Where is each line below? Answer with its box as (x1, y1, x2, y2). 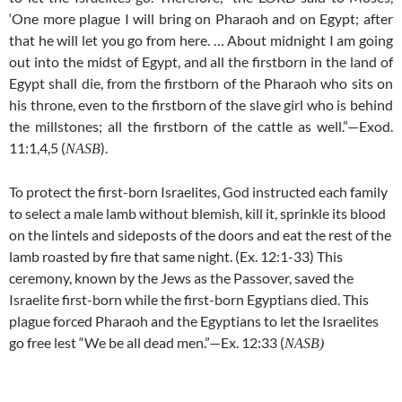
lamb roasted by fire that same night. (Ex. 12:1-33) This (9, 247, 343, 265)
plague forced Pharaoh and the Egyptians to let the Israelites (9, 311, 379, 329)
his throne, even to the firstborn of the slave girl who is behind (9, 95, 393, 113)
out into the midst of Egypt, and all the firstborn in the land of (9, 52, 393, 70)
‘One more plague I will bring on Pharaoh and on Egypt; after (9, 9, 393, 27)
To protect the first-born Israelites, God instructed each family (9, 182, 388, 200)
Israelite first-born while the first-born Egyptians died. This (9, 290, 369, 308)
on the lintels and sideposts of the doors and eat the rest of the (9, 225, 391, 243)
